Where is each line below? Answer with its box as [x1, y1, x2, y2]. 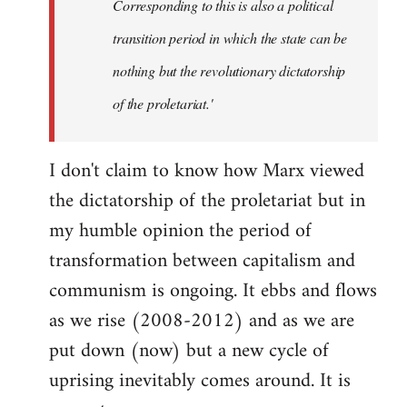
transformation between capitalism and [49, 243, 355, 279]
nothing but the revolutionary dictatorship [113, 60, 346, 80]
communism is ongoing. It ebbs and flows [49, 273, 377, 309]
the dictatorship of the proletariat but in [49, 183, 365, 219]
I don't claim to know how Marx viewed [49, 153, 364, 189]
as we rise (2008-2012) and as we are [49, 303, 354, 339]
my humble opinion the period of [49, 213, 312, 249]
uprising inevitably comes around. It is [49, 362, 351, 399]
